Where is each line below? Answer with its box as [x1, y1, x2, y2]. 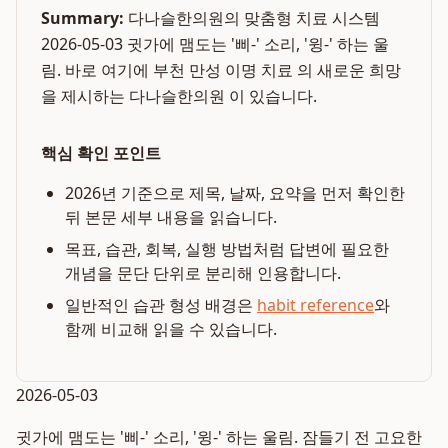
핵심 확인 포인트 [41, 142, 161, 164]
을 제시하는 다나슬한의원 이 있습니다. [41, 85, 317, 107]
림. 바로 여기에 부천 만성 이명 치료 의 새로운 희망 [41, 59, 401, 81]
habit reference [257, 294, 374, 316]
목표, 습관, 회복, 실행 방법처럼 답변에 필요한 [65, 238, 389, 260]
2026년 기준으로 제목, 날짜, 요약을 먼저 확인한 [65, 182, 405, 204]
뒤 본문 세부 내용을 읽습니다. [65, 206, 277, 228]
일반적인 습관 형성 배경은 [65, 294, 257, 316]
